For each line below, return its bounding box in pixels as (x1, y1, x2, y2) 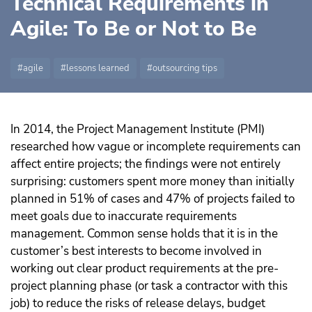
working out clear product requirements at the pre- (10, 260, 279, 277)
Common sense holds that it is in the (87, 226, 278, 242)
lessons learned (66, 62, 130, 75)
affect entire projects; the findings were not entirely (10, 156, 281, 173)
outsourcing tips (153, 62, 217, 75)
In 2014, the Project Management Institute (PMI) (10, 121, 265, 138)
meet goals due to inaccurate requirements (10, 208, 237, 225)
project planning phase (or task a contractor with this (10, 278, 288, 295)
